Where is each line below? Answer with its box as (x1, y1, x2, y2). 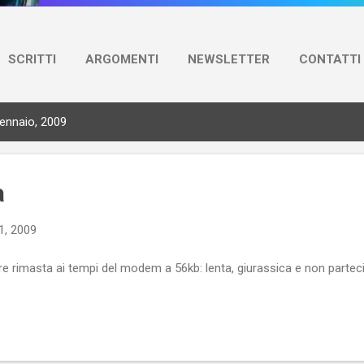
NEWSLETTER (188, 52, 270, 67)
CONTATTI (299, 52, 361, 67)
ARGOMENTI (85, 52, 158, 67)
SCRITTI (8, 52, 56, 67)
